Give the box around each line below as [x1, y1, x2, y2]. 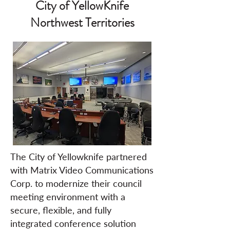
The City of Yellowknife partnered [10, 151, 147, 162]
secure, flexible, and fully [10, 204, 111, 216]
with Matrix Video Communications [10, 164, 154, 176]
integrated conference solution [10, 218, 136, 229]
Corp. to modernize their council [10, 178, 142, 189]
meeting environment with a [10, 191, 125, 202]
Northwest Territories [30, 14, 135, 31]
